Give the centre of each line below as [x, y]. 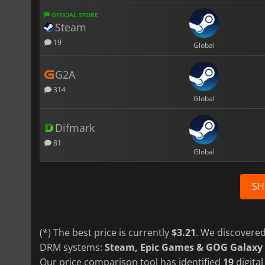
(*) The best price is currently [106, 232]
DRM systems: [72, 247]
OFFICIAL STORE [74, 14]
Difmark [75, 127]
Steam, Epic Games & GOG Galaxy [184, 247]
